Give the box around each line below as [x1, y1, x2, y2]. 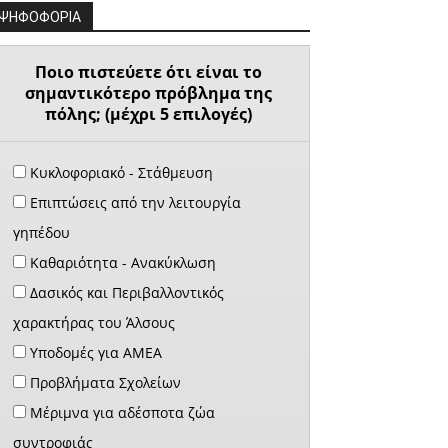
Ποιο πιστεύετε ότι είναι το [34, 60, 262, 83]
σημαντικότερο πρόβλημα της [24, 81, 272, 104]
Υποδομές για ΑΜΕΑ [26, 342, 162, 362]
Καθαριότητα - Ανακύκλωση [26, 252, 216, 272]
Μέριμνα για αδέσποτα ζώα [26, 402, 215, 422]
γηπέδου [13, 222, 70, 242]
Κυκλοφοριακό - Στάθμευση [26, 162, 213, 182]
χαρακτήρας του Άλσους [13, 312, 175, 332]
